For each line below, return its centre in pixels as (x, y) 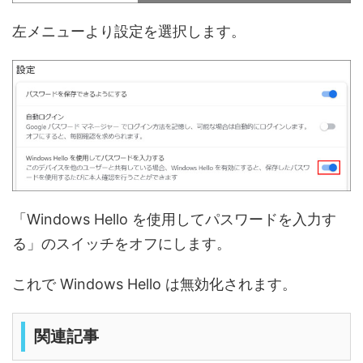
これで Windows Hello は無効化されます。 (154, 284)
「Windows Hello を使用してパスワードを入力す (174, 219)
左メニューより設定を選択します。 (129, 31)
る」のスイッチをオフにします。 (122, 243)
